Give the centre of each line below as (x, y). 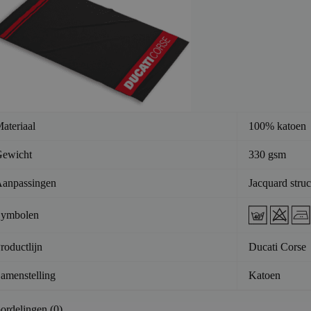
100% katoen (277, 126)
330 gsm (267, 154)
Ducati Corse (277, 246)
